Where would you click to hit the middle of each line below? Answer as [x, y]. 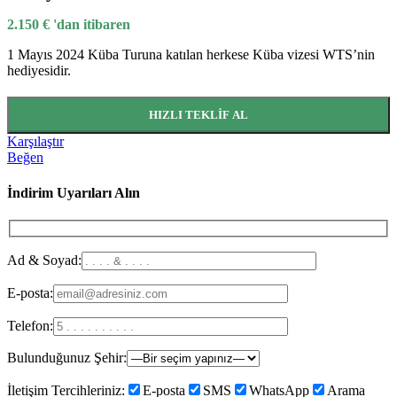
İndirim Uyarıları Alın [74, 192]
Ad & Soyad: [44, 260]
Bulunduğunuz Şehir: [67, 357]
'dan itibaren [92, 25]
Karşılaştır [35, 142]
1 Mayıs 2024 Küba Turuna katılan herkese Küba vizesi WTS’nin [191, 55]
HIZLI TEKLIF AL [198, 115]
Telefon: [30, 325]
